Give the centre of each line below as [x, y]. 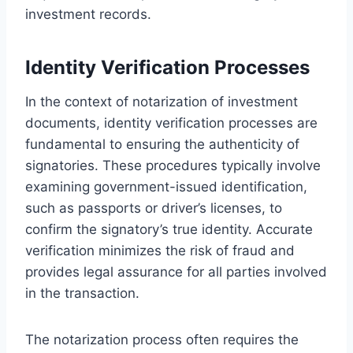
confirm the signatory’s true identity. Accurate [169, 229]
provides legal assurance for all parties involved [176, 271]
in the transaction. [82, 293]
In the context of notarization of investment [162, 101]
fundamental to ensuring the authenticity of [162, 144]
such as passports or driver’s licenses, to [154, 208]
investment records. [88, 14]
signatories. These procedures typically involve [173, 165]
